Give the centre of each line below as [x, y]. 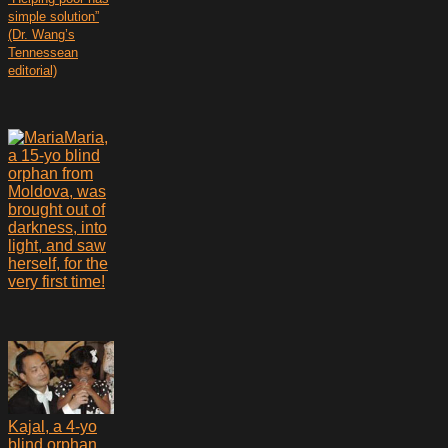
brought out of [56, 209]
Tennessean [43, 52]
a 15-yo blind [54, 155]
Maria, [86, 137]
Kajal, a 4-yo [52, 427]
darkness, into [57, 227]
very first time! [56, 281]
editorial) [32, 70]
